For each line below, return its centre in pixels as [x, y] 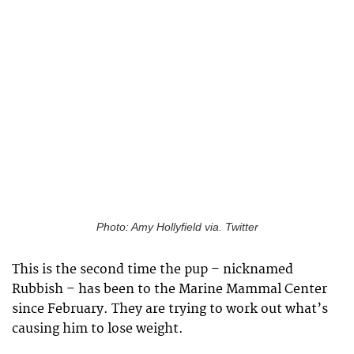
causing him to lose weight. [98, 329]
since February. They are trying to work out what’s [170, 309]
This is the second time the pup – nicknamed [153, 270]
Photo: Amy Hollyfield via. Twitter [177, 228]
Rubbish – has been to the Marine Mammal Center [169, 290]
